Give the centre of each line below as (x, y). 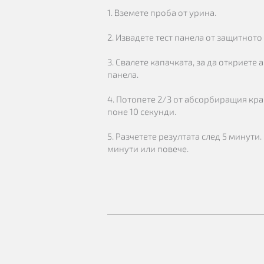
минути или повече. (148, 148)
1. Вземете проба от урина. (162, 12)
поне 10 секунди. (142, 111)
